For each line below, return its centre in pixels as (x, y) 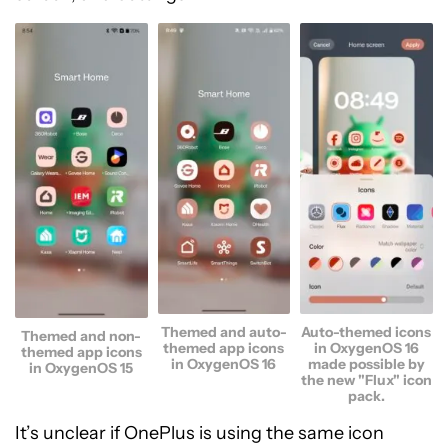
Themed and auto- (223, 332)
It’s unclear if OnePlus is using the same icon (199, 433)
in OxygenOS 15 (81, 367)
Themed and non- (81, 335)
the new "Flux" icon (367, 380)
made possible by (367, 364)
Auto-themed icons (367, 332)
